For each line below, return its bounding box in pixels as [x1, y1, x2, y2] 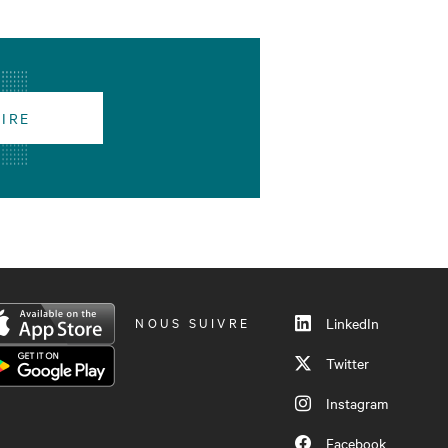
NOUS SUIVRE [135, 313, 251, 332]
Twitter [326, 353, 369, 374]
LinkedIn [326, 313, 379, 334]
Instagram [326, 393, 388, 414]
